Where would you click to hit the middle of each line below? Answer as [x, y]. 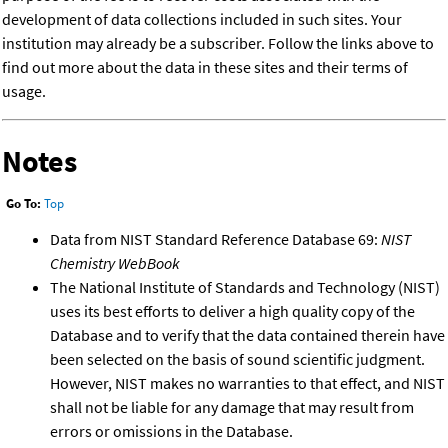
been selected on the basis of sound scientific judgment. [237, 358]
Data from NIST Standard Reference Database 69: [215, 238]
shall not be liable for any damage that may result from [232, 406]
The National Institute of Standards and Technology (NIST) [245, 286]
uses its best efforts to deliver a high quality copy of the [232, 310]
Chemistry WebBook [115, 262]
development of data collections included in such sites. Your [202, 19]
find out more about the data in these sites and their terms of [205, 67]
